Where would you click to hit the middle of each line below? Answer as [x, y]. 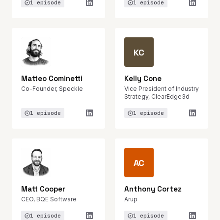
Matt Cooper [43, 189]
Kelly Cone [143, 78]
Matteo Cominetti [52, 78]
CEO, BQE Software [49, 199]
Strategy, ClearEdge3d [157, 96]
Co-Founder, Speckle [52, 89]
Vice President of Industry [162, 89]
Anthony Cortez [153, 189]
